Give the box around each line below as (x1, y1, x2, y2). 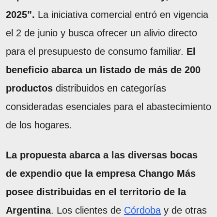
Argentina (6, 205, 51, 216)
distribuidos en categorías (53, 83, 166, 94)
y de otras (161, 205, 207, 216)
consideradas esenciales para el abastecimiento (6, 101, 211, 112)
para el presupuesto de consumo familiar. (6, 46, 186, 57)
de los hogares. (6, 120, 72, 131)
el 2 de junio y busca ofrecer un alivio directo (6, 28, 197, 39)
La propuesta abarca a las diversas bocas (6, 150, 198, 161)
